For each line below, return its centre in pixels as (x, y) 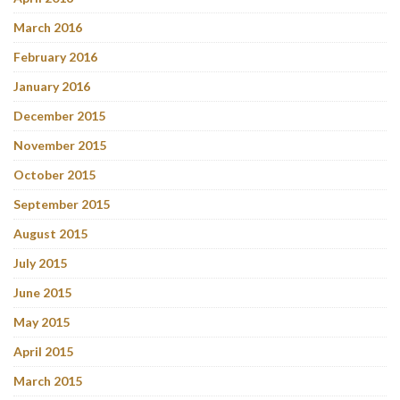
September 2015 (62, 204)
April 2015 (43, 351)
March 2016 (48, 27)
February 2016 (55, 56)
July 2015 (40, 262)
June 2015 (42, 292)
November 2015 (60, 145)
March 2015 (48, 380)
